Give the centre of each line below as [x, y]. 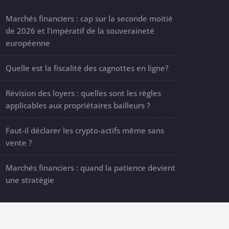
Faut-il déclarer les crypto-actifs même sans [85, 130]
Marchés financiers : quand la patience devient [90, 168]
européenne [28, 43]
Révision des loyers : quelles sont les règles [83, 93]
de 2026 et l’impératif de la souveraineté [80, 31]
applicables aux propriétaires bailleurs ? [78, 105]
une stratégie [30, 180]
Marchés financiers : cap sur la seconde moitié [89, 18]
